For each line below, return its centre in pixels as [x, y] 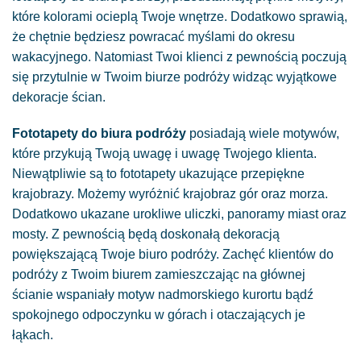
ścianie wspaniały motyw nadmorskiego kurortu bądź [163, 295]
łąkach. [33, 335]
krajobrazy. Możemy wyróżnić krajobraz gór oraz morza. [170, 194]
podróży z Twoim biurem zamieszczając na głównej [159, 275]
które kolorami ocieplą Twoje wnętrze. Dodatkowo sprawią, [180, 16]
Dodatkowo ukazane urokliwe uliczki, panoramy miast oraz [179, 214]
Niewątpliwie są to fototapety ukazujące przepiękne [158, 174]
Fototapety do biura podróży [99, 134]
